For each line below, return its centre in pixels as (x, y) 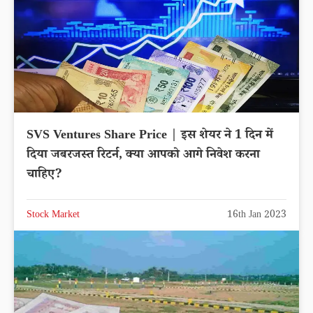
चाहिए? (44, 176)
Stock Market (53, 216)
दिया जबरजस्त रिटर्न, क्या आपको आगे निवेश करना (143, 156)
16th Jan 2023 (257, 216)
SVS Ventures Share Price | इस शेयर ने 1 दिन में (150, 137)
